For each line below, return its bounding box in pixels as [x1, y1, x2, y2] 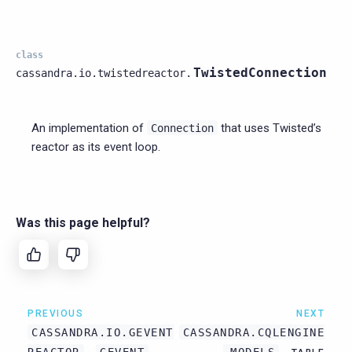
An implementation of [31, 120, 147, 135]
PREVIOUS [27, 307, 83, 319]
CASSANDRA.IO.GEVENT [31, 325, 174, 339]
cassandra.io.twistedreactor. [16, 66, 192, 79]
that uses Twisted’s [218, 120, 321, 135]
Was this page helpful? [16, 214, 150, 230]
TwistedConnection [193, 64, 327, 80]
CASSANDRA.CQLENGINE [182, 325, 324, 339]
